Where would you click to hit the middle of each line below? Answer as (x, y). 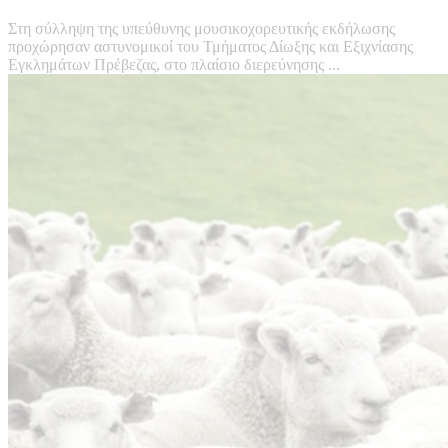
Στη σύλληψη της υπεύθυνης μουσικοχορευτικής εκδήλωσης (201, 29)
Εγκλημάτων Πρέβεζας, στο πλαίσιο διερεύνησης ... (174, 65)
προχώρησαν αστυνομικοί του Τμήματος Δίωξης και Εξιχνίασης (210, 47)
